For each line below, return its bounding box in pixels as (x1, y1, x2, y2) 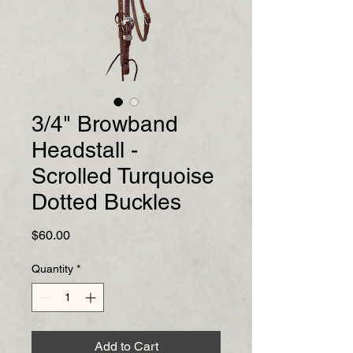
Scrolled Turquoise (32, 163, 214, 189)
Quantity (32, 262, 73, 276)
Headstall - (32, 137, 138, 163)
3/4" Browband (32, 111, 178, 137)
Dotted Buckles (32, 189, 181, 215)
